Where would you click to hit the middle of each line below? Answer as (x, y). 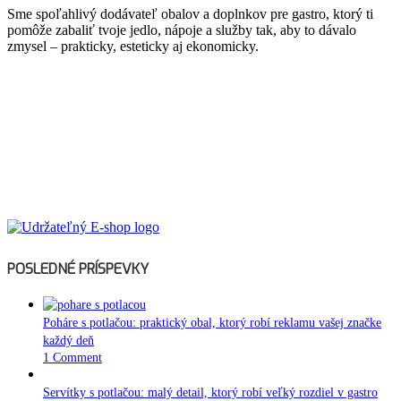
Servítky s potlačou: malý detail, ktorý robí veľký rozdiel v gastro (210, 392)
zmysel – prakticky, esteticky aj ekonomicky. (133, 46)
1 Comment (73, 357)
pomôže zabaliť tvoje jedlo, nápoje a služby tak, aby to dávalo (182, 30)
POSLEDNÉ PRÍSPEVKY (78, 269)
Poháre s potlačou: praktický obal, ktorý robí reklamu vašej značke (212, 322)
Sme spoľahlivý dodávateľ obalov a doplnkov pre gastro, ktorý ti (190, 13)
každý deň (68, 340)
